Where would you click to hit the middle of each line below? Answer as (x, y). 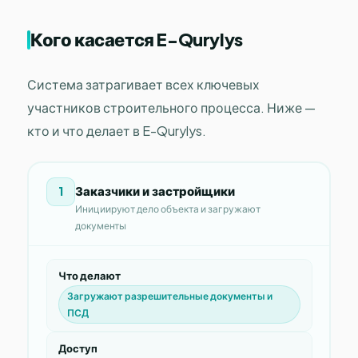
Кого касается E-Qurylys (137, 40)
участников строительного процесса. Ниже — (171, 108)
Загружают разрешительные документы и (169, 296)
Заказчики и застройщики (155, 190)
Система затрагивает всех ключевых (143, 85)
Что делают (89, 275)
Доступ (78, 348)
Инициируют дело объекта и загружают (167, 209)
